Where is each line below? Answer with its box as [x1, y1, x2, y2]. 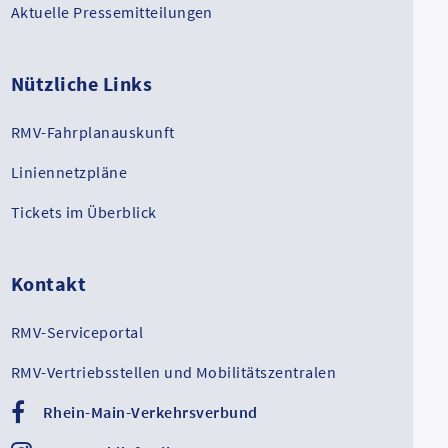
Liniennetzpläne [11, 162, 128, 182]
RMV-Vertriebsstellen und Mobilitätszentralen [11, 362, 337, 382]
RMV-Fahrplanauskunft [11, 122, 175, 142]
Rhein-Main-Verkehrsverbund [43, 402, 258, 422]
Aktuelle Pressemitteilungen [11, 2, 213, 22]
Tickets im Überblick [11, 202, 157, 222]
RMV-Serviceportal [11, 322, 144, 342]
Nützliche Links [11, 71, 153, 96]
